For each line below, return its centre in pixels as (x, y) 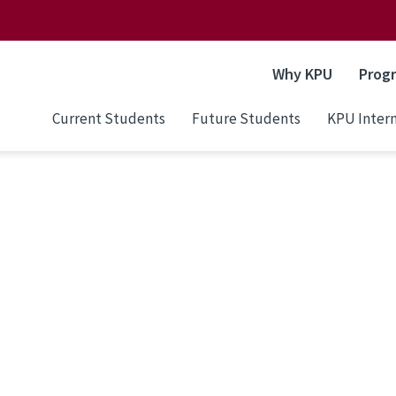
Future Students (246, 118)
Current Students (109, 118)
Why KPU (302, 74)
